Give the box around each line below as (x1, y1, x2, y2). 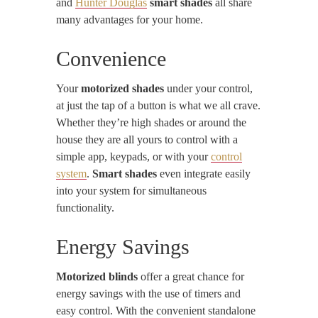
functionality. (56, 202, 114, 214)
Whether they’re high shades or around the (56, 116, 246, 129)
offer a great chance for (138, 270, 244, 283)
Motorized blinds (56, 270, 138, 283)
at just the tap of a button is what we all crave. (56, 99, 261, 112)
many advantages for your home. (56, 13, 203, 26)
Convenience (56, 47, 166, 71)
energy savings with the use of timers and (56, 287, 241, 300)
